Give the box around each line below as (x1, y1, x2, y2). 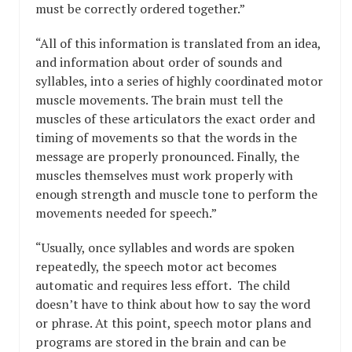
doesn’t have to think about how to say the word (35, 295, 310, 313)
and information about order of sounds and (35, 53, 282, 71)
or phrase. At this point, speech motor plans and (35, 314, 311, 332)
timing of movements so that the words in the (35, 129, 297, 146)
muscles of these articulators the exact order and (35, 110, 315, 127)
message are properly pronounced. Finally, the (35, 148, 299, 165)
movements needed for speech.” (35, 204, 217, 222)
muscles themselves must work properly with (35, 167, 293, 184)
